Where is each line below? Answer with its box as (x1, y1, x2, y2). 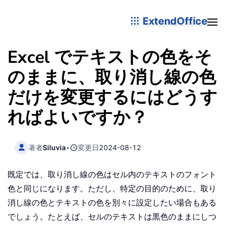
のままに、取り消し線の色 (8, 66, 216, 89)
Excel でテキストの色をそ (8, 46, 212, 69)
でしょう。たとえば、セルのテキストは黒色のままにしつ (8, 211, 216, 222)
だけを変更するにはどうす (8, 86, 217, 109)
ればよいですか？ (8, 106, 148, 129)
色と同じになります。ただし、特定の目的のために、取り (8, 183, 216, 194)
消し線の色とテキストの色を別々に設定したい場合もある (8, 197, 216, 208)
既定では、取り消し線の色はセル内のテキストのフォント (8, 169, 216, 180)
